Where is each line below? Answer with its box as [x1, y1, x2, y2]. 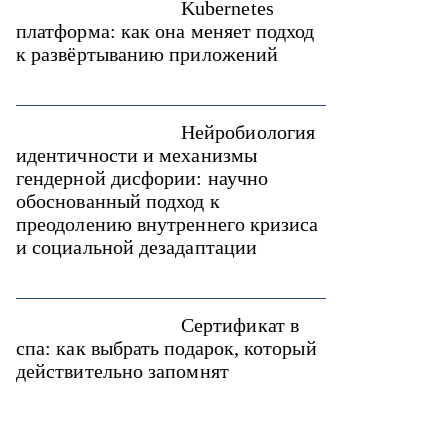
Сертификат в [181, 314, 299, 336]
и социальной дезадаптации [16, 236, 258, 258]
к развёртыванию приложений [16, 43, 279, 65]
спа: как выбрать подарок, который [16, 337, 317, 359]
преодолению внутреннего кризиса [16, 213, 319, 235]
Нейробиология [181, 121, 316, 143]
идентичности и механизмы [16, 144, 257, 166]
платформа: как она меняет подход [16, 20, 315, 42]
